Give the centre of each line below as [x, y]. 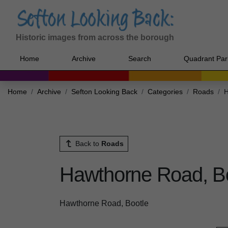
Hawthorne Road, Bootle [104, 203]
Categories [165, 92]
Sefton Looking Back [104, 92]
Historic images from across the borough [95, 38]
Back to [87, 144]
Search [140, 58]
